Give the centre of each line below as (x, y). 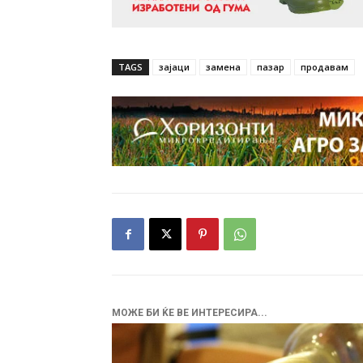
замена (223, 67)
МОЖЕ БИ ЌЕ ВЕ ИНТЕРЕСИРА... (190, 313)
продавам (325, 67)
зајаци (174, 67)
